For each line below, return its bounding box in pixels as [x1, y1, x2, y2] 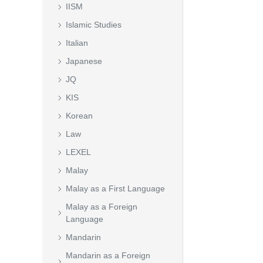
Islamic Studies [66, 20, 122, 29]
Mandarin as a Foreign [66, 251, 150, 260]
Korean [66, 111, 93, 120]
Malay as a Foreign [66, 202, 137, 211]
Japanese [66, 56, 102, 66]
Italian [66, 38, 88, 48]
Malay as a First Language [66, 184, 165, 193]
